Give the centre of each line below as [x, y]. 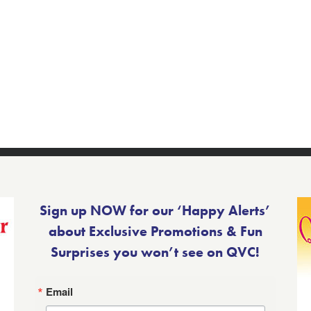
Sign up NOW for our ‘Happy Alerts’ [155, 210]
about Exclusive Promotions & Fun [155, 231]
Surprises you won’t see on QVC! [155, 252]
